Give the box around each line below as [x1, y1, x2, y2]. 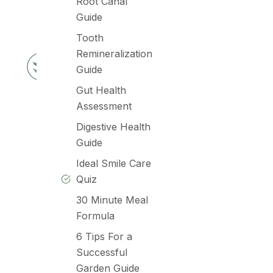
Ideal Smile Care [76, 157, 151, 169]
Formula [76, 210, 115, 222]
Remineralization [76, 48, 152, 60]
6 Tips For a [76, 230, 132, 243]
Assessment [76, 100, 132, 112]
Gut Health [76, 84, 126, 96]
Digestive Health [76, 121, 151, 133]
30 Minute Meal [76, 194, 148, 206]
